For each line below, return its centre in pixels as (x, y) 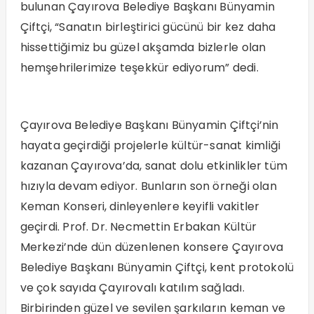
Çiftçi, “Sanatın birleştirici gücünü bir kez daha (148, 27)
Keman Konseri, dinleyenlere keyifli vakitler (140, 207)
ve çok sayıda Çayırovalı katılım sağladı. (132, 288)
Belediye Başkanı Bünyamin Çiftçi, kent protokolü (157, 268)
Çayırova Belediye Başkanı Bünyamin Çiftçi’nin (149, 125)
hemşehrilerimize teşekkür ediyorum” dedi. (139, 68)
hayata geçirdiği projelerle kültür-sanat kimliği (150, 146)
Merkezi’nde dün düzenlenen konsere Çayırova (152, 247)
